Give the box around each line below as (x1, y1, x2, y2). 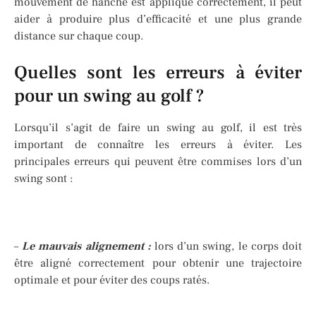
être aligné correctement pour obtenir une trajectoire (14, 255, 302, 270)
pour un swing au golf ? (14, 83, 205, 108)
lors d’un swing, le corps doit (150, 238, 303, 253)
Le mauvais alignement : (22, 238, 151, 253)
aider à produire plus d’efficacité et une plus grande (14, 11, 302, 26)
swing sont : (14, 171, 73, 186)
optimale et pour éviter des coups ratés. (14, 272, 209, 287)
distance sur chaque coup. (14, 28, 143, 43)
